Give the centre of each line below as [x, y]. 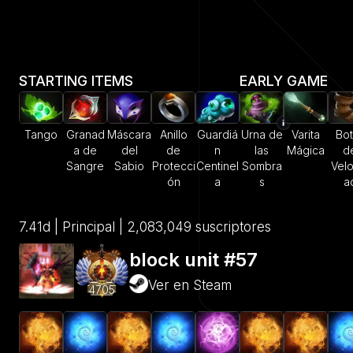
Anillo [173, 135]
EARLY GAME [284, 80]
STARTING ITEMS [76, 80]
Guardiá [217, 135]
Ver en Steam [190, 285]
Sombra [262, 166]
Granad [85, 135]
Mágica [306, 150]
